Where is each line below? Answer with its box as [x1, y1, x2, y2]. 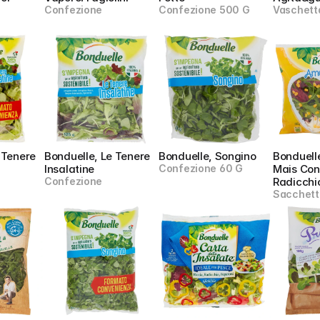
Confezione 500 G [159, 4, 250, 16]
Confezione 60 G [159, 162, 243, 174]
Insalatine [44, 162, 94, 176]
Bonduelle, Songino [159, 149, 256, 163]
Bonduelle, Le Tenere [44, 149, 150, 163]
